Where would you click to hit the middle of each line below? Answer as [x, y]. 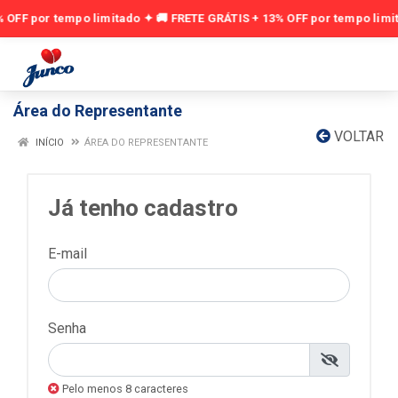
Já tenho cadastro [143, 208]
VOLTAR [357, 136]
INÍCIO [48, 143]
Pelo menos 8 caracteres [124, 389]
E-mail [68, 254]
